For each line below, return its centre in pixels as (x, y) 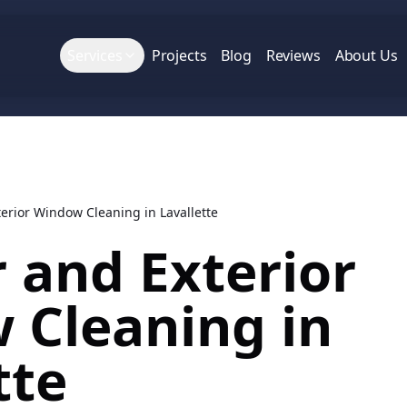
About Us (366, 56)
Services (94, 56)
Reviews (293, 56)
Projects (179, 56)
